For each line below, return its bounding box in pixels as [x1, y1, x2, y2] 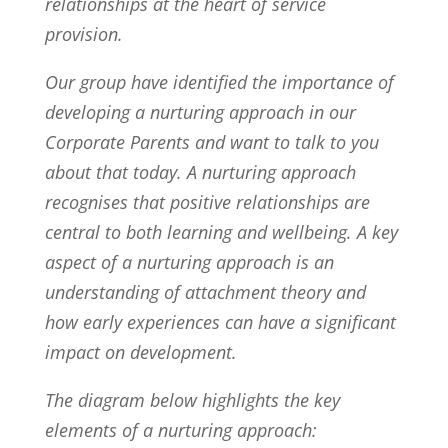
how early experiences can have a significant [44, 310, 396, 334]
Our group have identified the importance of [44, 70, 394, 94]
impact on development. [44, 340, 237, 364]
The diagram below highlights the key [44, 388, 340, 412]
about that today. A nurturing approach [44, 160, 356, 184]
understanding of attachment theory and [44, 280, 366, 304]
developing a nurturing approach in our [44, 100, 356, 124]
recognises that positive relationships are [44, 190, 370, 214]
